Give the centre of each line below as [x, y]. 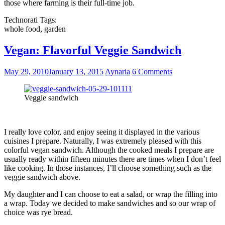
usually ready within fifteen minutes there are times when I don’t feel [113, 159]
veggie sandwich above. [42, 177]
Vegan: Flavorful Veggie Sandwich [93, 50]
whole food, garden [35, 29]
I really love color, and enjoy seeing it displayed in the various [102, 132]
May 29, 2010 [26, 72]
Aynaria [118, 72]
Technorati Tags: [30, 20]
